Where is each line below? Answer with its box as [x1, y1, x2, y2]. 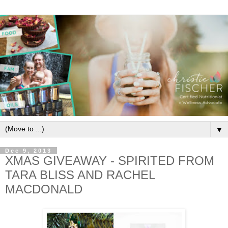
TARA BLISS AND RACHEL [5, 168, 155, 182]
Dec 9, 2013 [5, 148, 52, 154]
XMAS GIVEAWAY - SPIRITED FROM [5, 154, 214, 168]
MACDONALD [5, 182, 82, 196]
